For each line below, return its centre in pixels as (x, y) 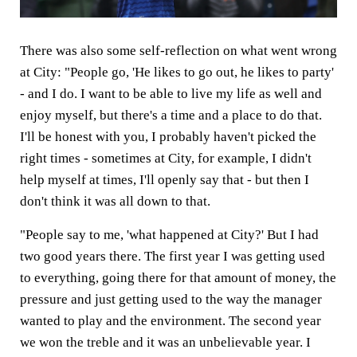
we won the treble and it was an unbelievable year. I (165, 343)
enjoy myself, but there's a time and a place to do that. (171, 116)
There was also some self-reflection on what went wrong (178, 51)
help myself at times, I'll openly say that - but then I (165, 180)
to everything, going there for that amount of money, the (178, 278)
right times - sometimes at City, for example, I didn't (166, 159)
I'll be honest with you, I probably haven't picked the (168, 137)
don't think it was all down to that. (115, 202)
